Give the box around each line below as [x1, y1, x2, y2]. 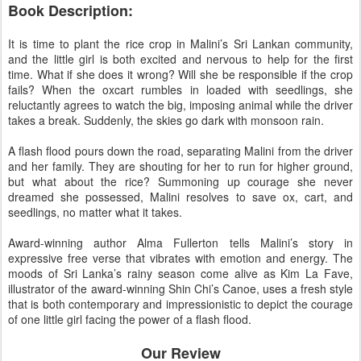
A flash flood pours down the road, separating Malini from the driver [8, 143, 353, 160]
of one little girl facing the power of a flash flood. [8, 311, 251, 328]
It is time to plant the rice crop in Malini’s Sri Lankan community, [8, 35, 353, 52]
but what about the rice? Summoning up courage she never [8, 173, 353, 190]
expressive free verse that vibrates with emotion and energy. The [8, 250, 353, 267]
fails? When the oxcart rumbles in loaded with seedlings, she [8, 81, 353, 98]
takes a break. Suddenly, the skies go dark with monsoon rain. [8, 112, 324, 129]
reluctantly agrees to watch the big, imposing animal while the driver [8, 97, 353, 114]
